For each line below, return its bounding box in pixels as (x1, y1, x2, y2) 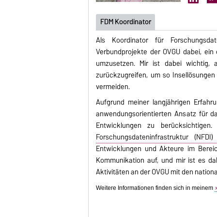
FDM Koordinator (100, 16, 151, 28)
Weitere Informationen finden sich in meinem (96, 184, 215, 191)
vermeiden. (96, 80, 130, 93)
